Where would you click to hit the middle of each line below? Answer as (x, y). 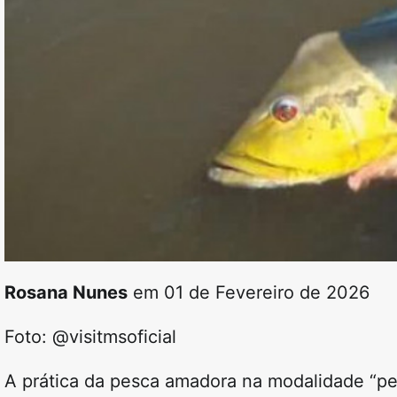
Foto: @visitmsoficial (90, 337)
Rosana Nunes (66, 293)
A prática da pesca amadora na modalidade (187, 381)
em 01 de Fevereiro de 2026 (249, 293)
